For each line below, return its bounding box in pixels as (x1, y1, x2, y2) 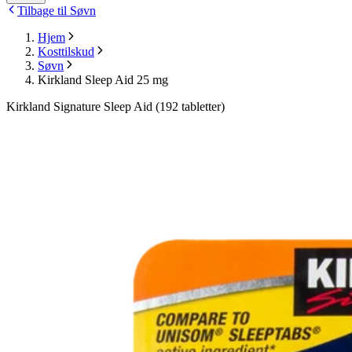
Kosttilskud (38, 45, 94, 59)
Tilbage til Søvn (17, 4, 96, 18)
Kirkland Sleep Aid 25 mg (38, 73, 168, 87)
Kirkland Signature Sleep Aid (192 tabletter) (6, 100, 225, 114)
